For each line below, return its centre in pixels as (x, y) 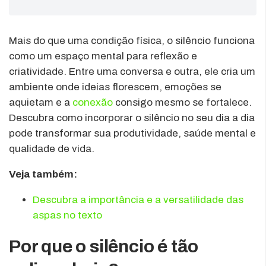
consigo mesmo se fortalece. (182, 102)
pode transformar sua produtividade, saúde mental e (132, 133)
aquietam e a (41, 102)
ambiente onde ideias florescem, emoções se (115, 87)
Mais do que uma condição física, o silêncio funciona (132, 40)
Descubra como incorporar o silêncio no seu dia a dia (132, 118)
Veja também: (43, 174)
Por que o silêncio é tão (104, 246)
